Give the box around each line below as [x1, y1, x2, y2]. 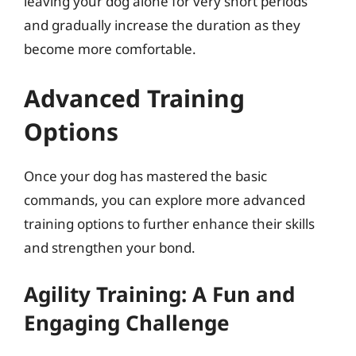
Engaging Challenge [24, 308, 230, 337]
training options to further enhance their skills [24, 214, 315, 233]
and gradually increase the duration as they [24, 16, 300, 34]
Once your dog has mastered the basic [24, 166, 267, 185]
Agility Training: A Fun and [24, 280, 295, 308]
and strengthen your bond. [24, 238, 195, 257]
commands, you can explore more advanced [24, 190, 305, 209]
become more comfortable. [24, 40, 196, 58]
